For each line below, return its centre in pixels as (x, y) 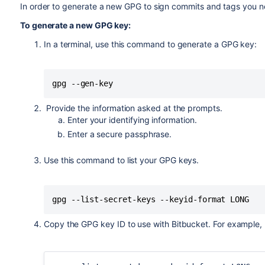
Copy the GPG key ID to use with (107, 224)
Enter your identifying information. (132, 120)
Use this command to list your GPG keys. (121, 160)
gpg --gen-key (83, 83)
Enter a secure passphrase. (119, 134)
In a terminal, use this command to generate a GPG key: (150, 44)
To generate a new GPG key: (75, 25)
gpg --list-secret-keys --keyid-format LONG (151, 199)
